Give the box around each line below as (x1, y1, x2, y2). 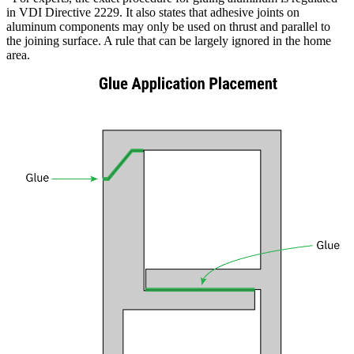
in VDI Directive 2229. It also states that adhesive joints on (6, 6, 299, 20)
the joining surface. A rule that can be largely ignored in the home (6, 34, 331, 48)
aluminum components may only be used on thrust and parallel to (6, 20, 330, 34)
